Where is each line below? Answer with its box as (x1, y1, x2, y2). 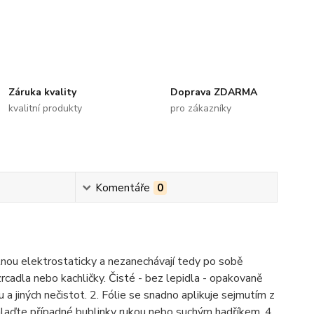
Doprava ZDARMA (170, 86, 257, 100)
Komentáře (95, 181, 150, 196)
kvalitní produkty (8, 102, 83, 116)
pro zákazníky (170, 102, 231, 116)
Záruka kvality (8, 86, 77, 100)
